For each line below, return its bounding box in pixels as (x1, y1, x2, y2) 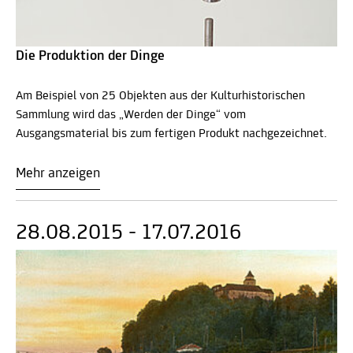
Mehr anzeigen (16, 165, 100, 181)
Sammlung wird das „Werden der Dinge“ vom (16, 108, 246, 121)
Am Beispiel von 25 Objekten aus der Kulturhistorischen (16, 89, 305, 102)
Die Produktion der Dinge (16, 48, 165, 64)
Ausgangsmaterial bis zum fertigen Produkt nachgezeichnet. (16, 127, 327, 140)
